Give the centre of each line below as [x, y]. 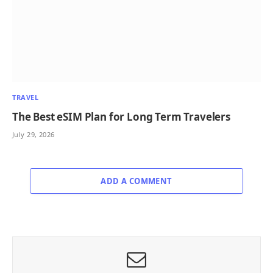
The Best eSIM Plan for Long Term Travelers [121, 116]
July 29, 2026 [34, 134]
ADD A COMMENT [136, 181]
